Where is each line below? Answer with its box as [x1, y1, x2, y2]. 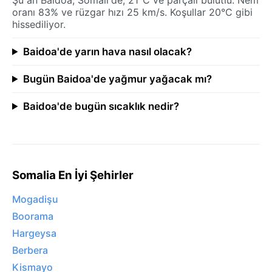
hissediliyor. [12, 18, 66, 30]
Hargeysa [12, 227, 56, 240]
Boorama [12, 210, 53, 223]
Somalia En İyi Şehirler [12, 168, 134, 182]
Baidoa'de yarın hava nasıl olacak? [22, 45, 192, 58]
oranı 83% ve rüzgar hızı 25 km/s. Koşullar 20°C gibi [12, 5, 253, 18]
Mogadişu [12, 193, 58, 206]
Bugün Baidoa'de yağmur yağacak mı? [22, 72, 212, 85]
